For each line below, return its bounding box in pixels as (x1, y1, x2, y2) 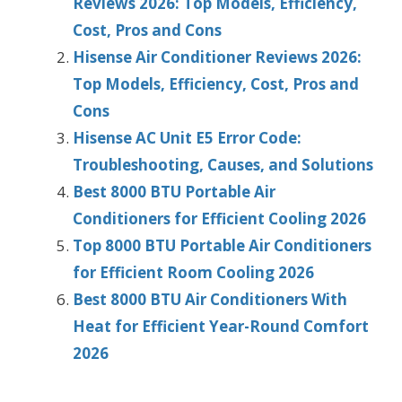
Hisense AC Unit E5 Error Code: (73, 127, 301, 148)
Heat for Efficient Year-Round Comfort (73, 315, 369, 336)
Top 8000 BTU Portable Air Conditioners (73, 234, 371, 256)
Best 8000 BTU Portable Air (73, 180, 275, 202)
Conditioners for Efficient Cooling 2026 (73, 207, 366, 229)
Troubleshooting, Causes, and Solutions (73, 153, 373, 175)
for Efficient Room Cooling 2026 (73, 261, 314, 283)
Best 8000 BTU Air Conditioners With (73, 288, 347, 310)
